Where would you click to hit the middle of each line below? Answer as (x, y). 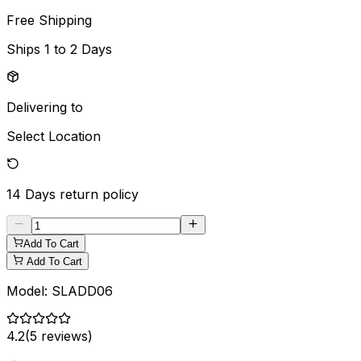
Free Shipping (49, 20)
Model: (29, 290)
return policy (99, 194)
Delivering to (45, 107)
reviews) (65, 336)
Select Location (54, 136)
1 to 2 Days (78, 49)
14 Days (31, 194)
